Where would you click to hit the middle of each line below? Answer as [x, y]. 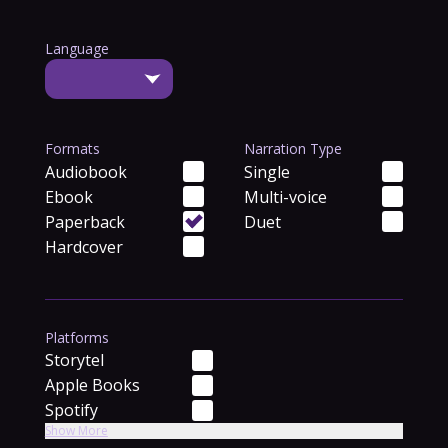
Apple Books [92, 385]
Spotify [71, 410]
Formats [72, 148]
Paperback [84, 221]
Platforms [76, 337]
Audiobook [85, 171]
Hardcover [83, 246]
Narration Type [292, 148]
